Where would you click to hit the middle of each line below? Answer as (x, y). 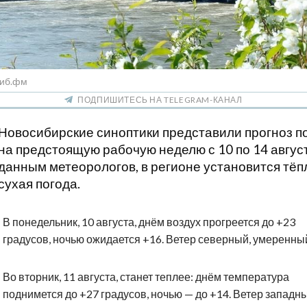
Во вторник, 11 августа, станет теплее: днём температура (146, 277)
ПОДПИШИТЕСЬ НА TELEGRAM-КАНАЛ (160, 100)
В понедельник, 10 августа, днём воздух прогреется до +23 (149, 222)
